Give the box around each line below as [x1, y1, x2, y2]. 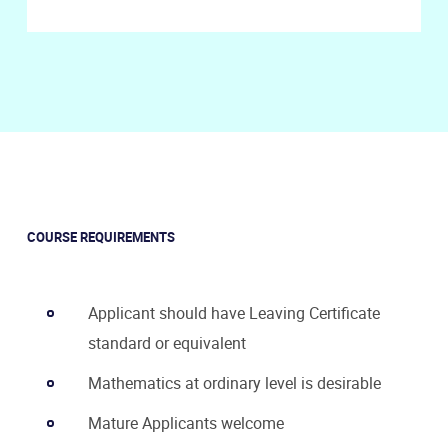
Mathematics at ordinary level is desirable [88, 371, 381, 394]
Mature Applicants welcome [88, 411, 284, 434]
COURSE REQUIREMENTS [27, 227, 175, 246]
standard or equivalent [88, 331, 246, 354]
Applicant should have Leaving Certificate [88, 301, 380, 324]
